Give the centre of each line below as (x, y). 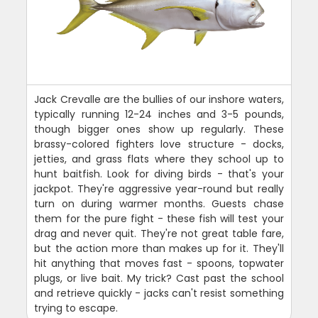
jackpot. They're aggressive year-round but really (159, 188)
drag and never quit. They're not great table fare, (159, 233)
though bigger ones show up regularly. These (159, 129)
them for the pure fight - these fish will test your (159, 218)
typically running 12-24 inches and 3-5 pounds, (159, 114)
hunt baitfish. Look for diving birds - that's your (159, 174)
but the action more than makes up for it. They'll (159, 248)
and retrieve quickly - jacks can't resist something (159, 293)
